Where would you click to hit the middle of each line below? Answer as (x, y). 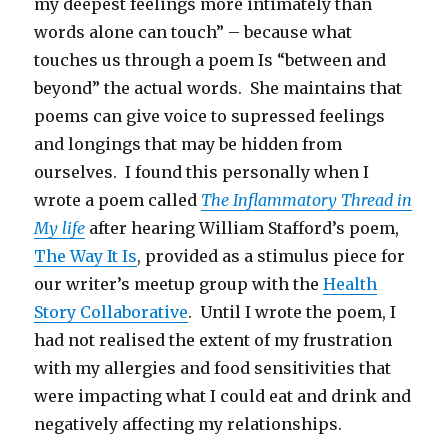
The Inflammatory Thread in (307, 200)
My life (60, 228)
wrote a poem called (118, 200)
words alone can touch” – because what (193, 32)
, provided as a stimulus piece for (271, 256)
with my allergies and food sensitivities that (213, 368)
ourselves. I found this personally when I (202, 172)
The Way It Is (86, 256)
